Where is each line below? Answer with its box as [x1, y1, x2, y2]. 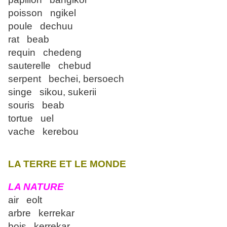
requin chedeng [8, 47, 82, 58]
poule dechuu [8, 21, 73, 32]
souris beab [8, 100, 64, 111]
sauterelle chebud [8, 60, 91, 71]
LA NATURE [8, 181, 64, 193]
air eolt [8, 195, 42, 206]
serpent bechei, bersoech [8, 73, 124, 85]
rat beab [8, 34, 49, 45]
